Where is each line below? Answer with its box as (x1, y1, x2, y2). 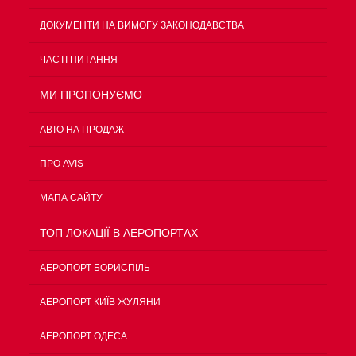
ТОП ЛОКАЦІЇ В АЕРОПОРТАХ (40, 226, 198, 239)
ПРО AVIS (40, 158, 83, 169)
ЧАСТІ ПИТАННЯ (40, 54, 118, 65)
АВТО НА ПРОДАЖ (40, 124, 124, 135)
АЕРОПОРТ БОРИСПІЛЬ (40, 262, 150, 273)
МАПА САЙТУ (40, 192, 103, 203)
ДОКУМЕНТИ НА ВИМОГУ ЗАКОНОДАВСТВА (40, 20, 244, 31)
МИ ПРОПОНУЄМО (40, 88, 142, 101)
